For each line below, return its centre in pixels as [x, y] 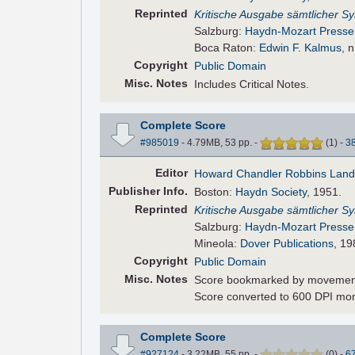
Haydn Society [271, 192]
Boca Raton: [227, 47]
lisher [145, 191]
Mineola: [218, 244]
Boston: [215, 192]
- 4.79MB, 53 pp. [216, 143]
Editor [171, 173]
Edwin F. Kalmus [301, 47]
